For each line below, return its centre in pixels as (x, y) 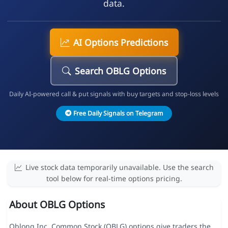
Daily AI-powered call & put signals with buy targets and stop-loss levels (114, 94)
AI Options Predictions (120, 42)
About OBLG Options (57, 205)
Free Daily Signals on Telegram (118, 113)
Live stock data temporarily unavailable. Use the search (119, 167)
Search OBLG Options (120, 70)
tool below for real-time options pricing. (114, 179)
